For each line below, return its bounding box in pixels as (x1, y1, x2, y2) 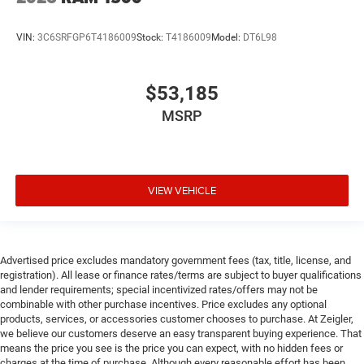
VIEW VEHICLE (148, 182, 216, 197)
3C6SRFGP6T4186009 (37, 31, 136, 43)
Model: (211, 31, 243, 43)
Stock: (136, 31, 166, 43)
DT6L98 (243, 31, 277, 43)
